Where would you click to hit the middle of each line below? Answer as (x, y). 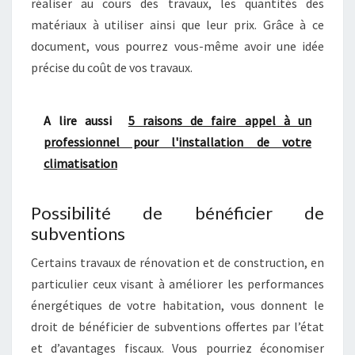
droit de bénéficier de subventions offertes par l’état (177, 326)
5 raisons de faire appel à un (220, 120)
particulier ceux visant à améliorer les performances (177, 283)
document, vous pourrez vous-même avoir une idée (177, 46)
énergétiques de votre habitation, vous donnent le (177, 305)
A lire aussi (78, 120)
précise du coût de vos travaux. (112, 67)
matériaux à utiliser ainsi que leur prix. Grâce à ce (177, 24)
